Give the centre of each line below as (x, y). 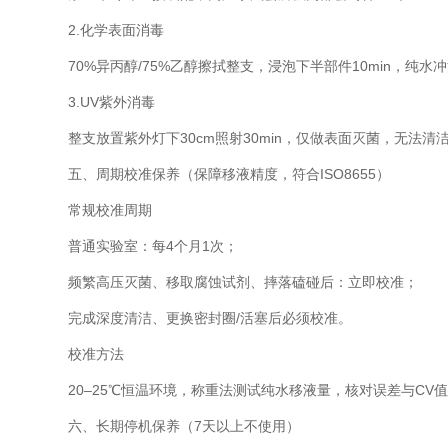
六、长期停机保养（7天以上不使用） (170, 426)
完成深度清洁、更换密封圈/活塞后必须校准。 (196, 318)
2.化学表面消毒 (102, 30)
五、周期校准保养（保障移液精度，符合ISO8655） (215, 174)
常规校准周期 (96, 210)
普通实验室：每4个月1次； (139, 246)
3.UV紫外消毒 (97, 102)
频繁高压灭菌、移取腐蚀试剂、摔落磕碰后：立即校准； (229, 282)
